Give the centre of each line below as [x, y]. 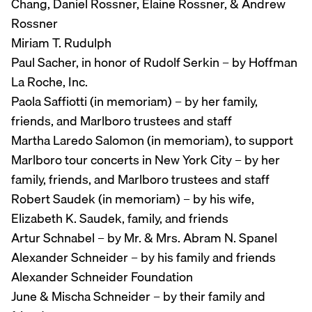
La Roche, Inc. [49, 82]
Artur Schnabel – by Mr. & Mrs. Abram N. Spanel [144, 238]
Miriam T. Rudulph [61, 43]
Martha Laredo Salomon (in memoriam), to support [152, 141]
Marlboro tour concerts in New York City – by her [146, 160]
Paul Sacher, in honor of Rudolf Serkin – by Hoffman [154, 63]
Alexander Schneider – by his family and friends [143, 258]
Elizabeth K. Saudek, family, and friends [120, 219]
